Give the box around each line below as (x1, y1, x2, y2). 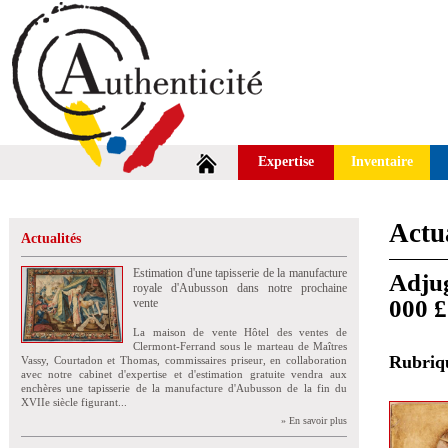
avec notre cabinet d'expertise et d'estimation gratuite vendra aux (21, 368, 347, 380)
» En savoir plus (281, 415, 347, 426)
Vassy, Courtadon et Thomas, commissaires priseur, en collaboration (21, 354, 347, 366)
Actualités (21, 231, 81, 246)
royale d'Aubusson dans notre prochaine (133, 281, 347, 295)
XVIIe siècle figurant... (21, 396, 127, 408)
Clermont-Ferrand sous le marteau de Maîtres (133, 340, 347, 352)
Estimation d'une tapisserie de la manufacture (133, 266, 347, 280)
